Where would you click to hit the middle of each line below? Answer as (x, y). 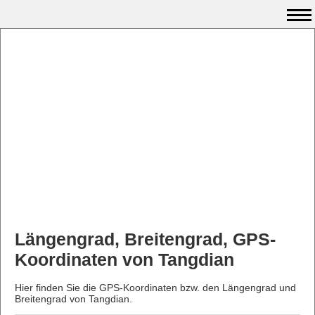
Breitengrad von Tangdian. (73, 298)
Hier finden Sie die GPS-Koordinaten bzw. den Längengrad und (155, 287)
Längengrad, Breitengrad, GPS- (145, 239)
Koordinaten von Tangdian (124, 259)
